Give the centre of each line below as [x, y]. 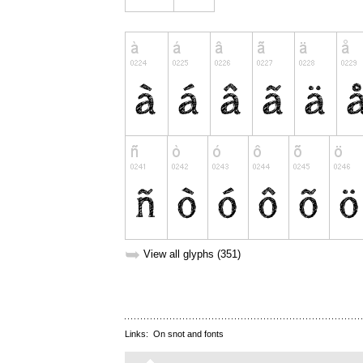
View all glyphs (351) [192, 254]
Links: [139, 334]
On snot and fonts [188, 334]
